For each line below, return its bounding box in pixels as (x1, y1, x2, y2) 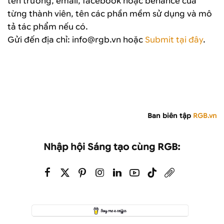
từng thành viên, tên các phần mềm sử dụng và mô (7, 9, 212, 19)
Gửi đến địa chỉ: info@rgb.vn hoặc (7, 35, 145, 45)
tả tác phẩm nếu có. (7, 22, 88, 32)
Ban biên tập (147, 111, 193, 120)
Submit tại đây (145, 35, 203, 45)
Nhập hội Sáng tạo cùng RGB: (43, 141, 180, 152)
